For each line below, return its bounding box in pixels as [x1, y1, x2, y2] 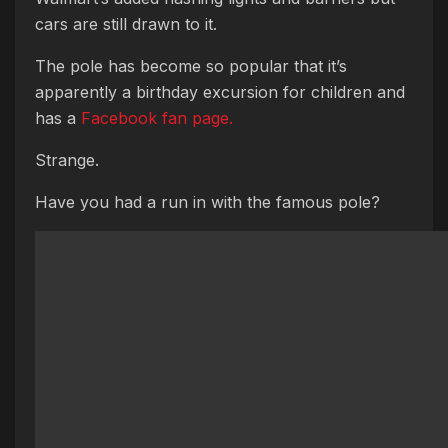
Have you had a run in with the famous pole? [35, 192, 380, 213]
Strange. [35, 150, 99, 171]
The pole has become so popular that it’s [35, 56, 347, 77]
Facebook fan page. [81, 108, 233, 129]
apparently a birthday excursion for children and [35, 82, 405, 103]
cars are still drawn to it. [35, 14, 217, 35]
